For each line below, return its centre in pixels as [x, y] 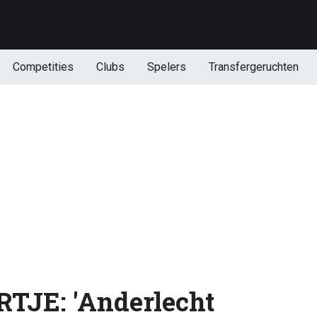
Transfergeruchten [253, 67]
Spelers [166, 67]
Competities [43, 67]
